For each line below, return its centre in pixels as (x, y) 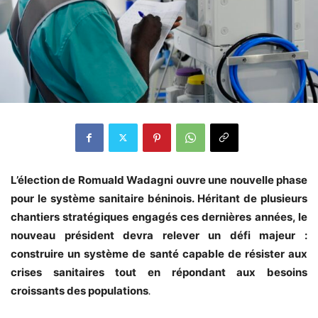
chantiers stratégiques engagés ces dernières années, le (159, 216)
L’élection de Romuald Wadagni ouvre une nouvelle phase (159, 180)
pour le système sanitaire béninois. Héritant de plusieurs (159, 198)
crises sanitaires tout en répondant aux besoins (159, 272)
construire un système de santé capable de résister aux (159, 253)
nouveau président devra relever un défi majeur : (159, 235)
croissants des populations (79, 290)
